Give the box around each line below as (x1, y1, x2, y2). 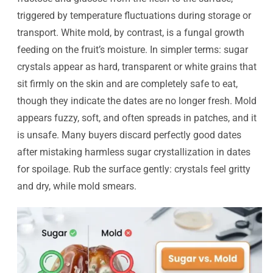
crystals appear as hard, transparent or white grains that (17, 61, 257, 73)
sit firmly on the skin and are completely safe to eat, (17, 78, 238, 90)
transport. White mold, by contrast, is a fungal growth (17, 27, 244, 39)
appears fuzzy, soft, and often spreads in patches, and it (17, 112, 257, 124)
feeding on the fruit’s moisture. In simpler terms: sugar (17, 44, 248, 56)
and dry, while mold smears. (17, 180, 136, 193)
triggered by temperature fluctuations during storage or (17, 10, 251, 22)
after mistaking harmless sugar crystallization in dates (17, 146, 250, 158)
